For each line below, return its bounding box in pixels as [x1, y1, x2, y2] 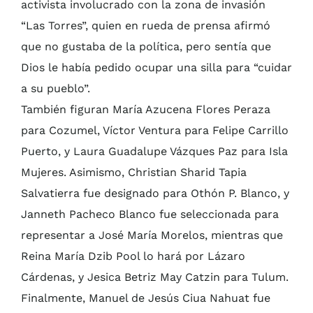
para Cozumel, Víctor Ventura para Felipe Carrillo [21, 124, 289, 138]
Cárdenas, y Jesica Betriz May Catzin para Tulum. [21, 270, 289, 284]
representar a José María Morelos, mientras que [21, 228, 283, 242]
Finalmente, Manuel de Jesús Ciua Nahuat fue [21, 291, 270, 305]
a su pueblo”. [21, 82, 90, 96]
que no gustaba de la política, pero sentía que [21, 40, 271, 54]
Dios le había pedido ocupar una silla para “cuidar [21, 61, 292, 75]
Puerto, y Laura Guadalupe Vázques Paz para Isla [21, 145, 288, 159]
